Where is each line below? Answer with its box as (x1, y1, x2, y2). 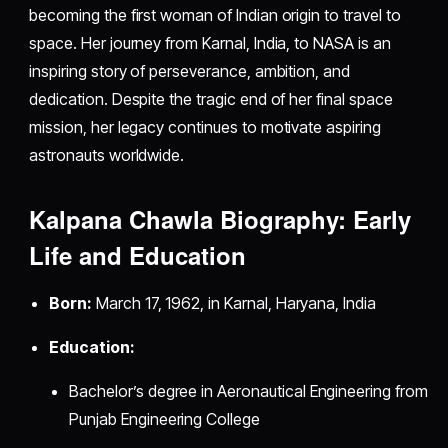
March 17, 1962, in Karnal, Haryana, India (91, 293, 376, 314)
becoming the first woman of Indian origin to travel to (29, 5, 401, 26)
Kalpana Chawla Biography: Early (29, 202, 412, 237)
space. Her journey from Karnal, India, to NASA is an (29, 33, 391, 54)
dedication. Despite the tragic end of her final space (29, 89, 393, 110)
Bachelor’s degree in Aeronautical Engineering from (69, 381, 428, 402)
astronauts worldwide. (29, 145, 185, 166)
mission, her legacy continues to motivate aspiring (29, 117, 381, 138)
